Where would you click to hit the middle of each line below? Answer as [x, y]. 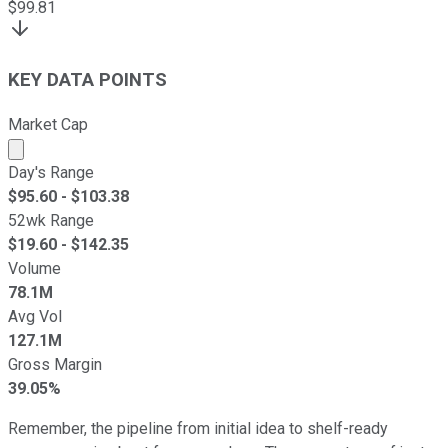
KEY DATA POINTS [87, 80]
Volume [34, 268]
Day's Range [51, 172]
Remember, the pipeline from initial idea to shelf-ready [198, 428]
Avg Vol [35, 316]
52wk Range [51, 220]
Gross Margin [55, 364]
